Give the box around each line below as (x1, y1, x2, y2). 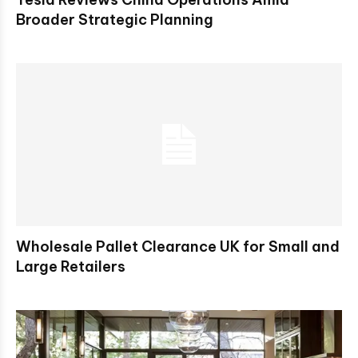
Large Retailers (16, 257, 125, 276)
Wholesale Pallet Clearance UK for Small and (16, 237, 340, 256)
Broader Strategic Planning (16, 10, 213, 29)
